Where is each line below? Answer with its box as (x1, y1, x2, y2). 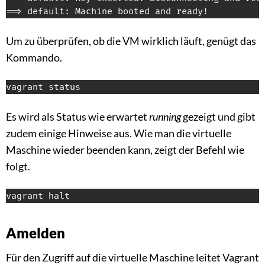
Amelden (6, 224, 65, 242)
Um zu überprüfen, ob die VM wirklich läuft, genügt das (6, 34, 256, 48)
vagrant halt (6, 190, 70, 202)
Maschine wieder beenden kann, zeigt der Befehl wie (6, 143, 244, 157)
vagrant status (6, 82, 80, 93)
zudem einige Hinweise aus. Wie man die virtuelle (6, 127, 231, 140)
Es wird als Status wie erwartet (6, 110, 149, 124)
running (149, 110, 181, 124)
